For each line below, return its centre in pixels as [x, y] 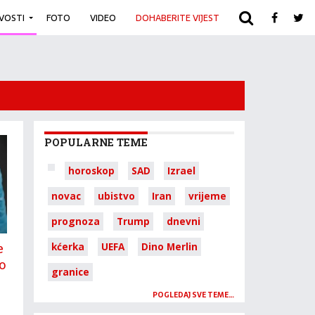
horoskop [91, 171]
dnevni [184, 221]
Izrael [181, 171]
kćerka [68, 246]
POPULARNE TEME [96, 142]
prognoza [76, 221]
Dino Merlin [169, 246]
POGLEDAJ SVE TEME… [193, 295]
